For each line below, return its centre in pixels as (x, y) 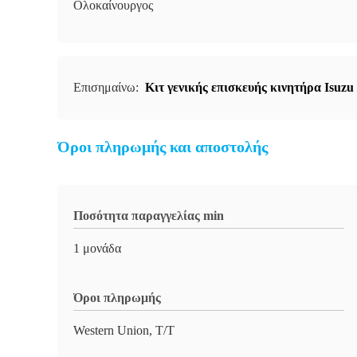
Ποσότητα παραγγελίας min (149, 216)
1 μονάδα (97, 248)
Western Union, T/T (124, 330)
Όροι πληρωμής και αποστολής (163, 147)
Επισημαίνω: (108, 87)
